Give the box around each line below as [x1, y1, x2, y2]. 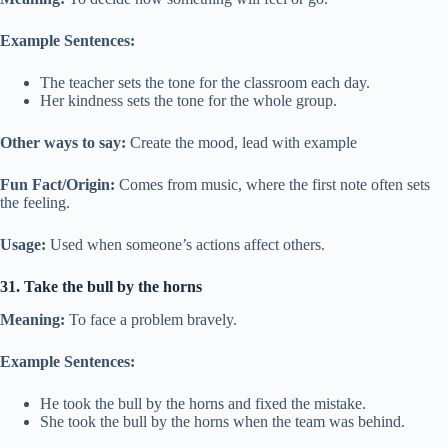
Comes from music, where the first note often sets [115, 175, 430, 193]
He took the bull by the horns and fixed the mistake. [40, 394, 366, 412]
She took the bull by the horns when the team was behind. [40, 412, 405, 430]
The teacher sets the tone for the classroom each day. [40, 73, 370, 91]
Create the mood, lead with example [126, 133, 357, 151]
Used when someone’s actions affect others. [46, 235, 325, 253]
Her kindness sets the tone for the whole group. [40, 91, 337, 109]
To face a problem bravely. [65, 310, 237, 328]
